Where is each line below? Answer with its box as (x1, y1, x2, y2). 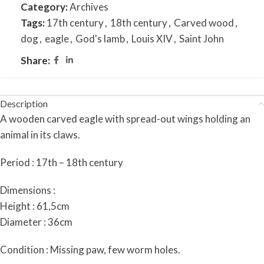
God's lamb (75, 32, 125, 45)
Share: (21, 54, 50, 67)
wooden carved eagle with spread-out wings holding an (9, 113, 250, 125)
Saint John (179, 32, 224, 45)
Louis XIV (131, 32, 173, 45)
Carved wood (174, 16, 234, 29)
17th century (47, 16, 104, 29)
